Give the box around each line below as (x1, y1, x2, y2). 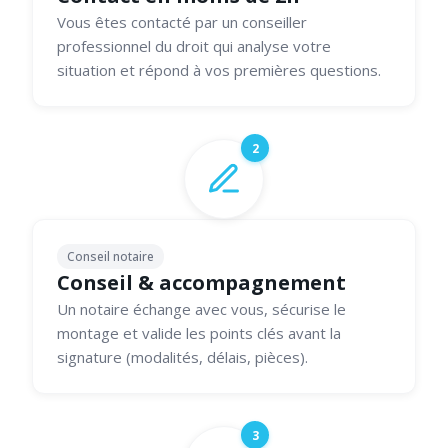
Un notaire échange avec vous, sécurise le (57, 299, 346, 320)
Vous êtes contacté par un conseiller (57, 12, 307, 33)
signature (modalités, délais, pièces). (57, 347, 308, 368)
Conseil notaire (67, 248, 154, 266)
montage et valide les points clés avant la (57, 323, 341, 344)
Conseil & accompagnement (57, 269, 346, 297)
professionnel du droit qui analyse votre (57, 36, 331, 57)
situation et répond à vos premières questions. (57, 60, 381, 81)
